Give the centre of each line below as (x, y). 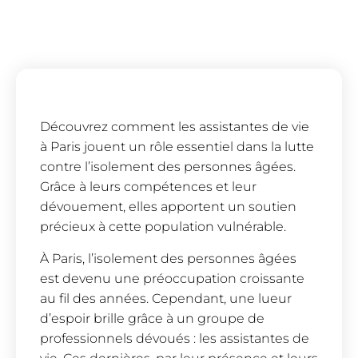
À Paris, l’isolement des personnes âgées (168, 258)
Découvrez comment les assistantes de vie (175, 127)
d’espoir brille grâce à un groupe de (152, 318)
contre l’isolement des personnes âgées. (168, 167)
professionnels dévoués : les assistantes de (175, 338)
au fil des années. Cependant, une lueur (166, 298)
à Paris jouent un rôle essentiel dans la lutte (177, 147)
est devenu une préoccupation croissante (172, 278)
